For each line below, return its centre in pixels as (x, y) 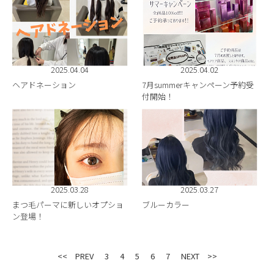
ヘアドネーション (44, 84)
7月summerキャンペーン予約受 (198, 84)
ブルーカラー (166, 205)
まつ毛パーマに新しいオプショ (68, 205)
